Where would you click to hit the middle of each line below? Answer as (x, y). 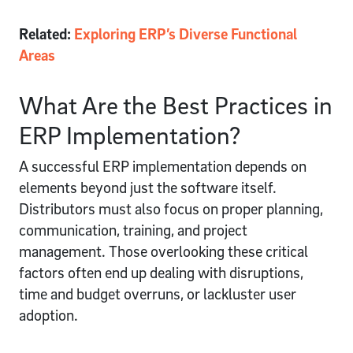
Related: (46, 33)
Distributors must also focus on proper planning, (171, 208)
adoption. (48, 315)
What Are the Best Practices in (176, 104)
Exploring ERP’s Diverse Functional (186, 33)
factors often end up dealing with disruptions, (161, 272)
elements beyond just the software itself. (148, 187)
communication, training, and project (133, 230)
